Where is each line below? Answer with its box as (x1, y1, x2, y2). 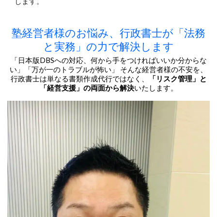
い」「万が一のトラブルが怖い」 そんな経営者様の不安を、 (10, 65, 207, 74)
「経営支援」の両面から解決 (39, 83, 134, 93)
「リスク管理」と (148, 74, 207, 83)
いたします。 (134, 83, 178, 93)
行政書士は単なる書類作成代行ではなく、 (10, 74, 149, 83)
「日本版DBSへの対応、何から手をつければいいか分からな (10, 56, 207, 65)
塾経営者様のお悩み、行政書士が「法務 (12, 26, 205, 40)
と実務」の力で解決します (43, 40, 174, 53)
